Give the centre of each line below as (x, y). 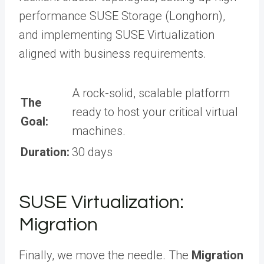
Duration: (45, 152)
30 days (92, 152)
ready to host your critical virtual (155, 112)
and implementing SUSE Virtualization (117, 35)
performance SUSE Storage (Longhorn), (122, 16)
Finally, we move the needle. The (105, 255)
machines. (99, 131)
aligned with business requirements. (113, 54)
